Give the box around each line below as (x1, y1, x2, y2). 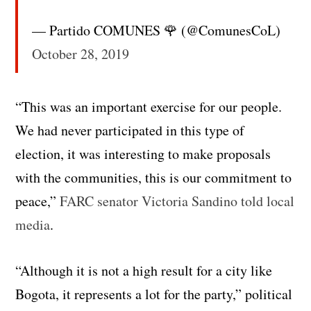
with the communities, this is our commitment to (15, 168, 292, 187)
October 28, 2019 (32, 44, 130, 64)
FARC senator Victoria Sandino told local (60, 192, 295, 211)
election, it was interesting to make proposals (15, 144, 271, 164)
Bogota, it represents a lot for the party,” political (15, 285, 293, 304)
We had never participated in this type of (15, 121, 245, 140)
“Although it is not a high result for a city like (15, 261, 273, 280)
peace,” (15, 192, 60, 211)
